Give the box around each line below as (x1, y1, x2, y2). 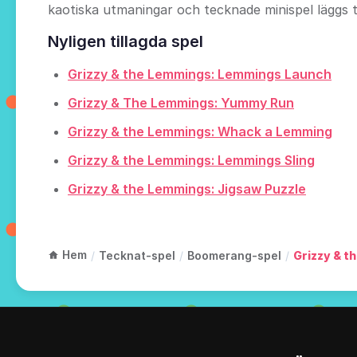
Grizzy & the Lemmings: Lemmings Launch (68, 66, 331, 83)
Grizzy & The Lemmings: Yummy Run (68, 95, 294, 112)
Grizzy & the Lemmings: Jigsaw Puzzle (68, 181, 306, 198)
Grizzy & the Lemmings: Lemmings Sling (68, 152, 315, 169)
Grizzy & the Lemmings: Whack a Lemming (68, 124, 332, 140)
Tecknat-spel (99, 249, 175, 263)
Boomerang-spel (187, 249, 281, 263)
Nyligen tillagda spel (48, 32, 203, 52)
